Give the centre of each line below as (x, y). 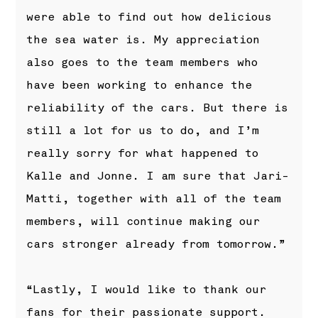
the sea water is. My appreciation (143, 40)
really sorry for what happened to (143, 154)
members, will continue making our (143, 222)
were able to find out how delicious (149, 17)
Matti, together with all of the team (154, 199)
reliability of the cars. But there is (158, 108)
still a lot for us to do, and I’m (143, 131)
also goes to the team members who (142, 63)
